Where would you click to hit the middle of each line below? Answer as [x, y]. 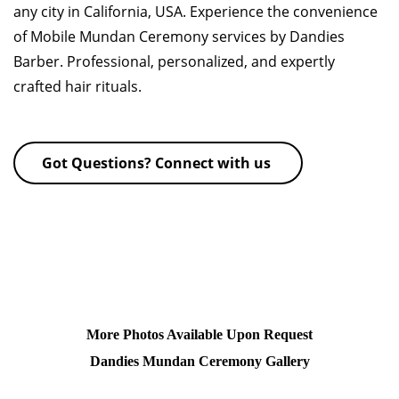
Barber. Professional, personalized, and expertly [174, 61]
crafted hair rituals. [81, 86]
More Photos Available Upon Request [199, 334]
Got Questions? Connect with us [158, 163]
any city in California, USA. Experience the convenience [195, 12]
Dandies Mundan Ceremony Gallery [199, 361]
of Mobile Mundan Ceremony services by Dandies [179, 37]
